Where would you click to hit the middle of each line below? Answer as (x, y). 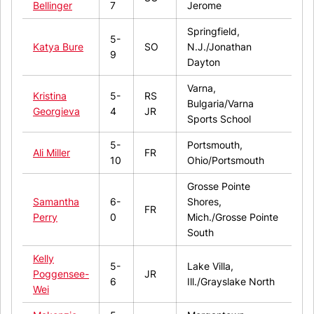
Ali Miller (52, 152)
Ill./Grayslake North (231, 281)
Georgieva (56, 111)
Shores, (204, 201)
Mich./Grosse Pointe (233, 217)
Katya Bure (58, 46)
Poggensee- (61, 273)
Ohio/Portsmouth (226, 160)
